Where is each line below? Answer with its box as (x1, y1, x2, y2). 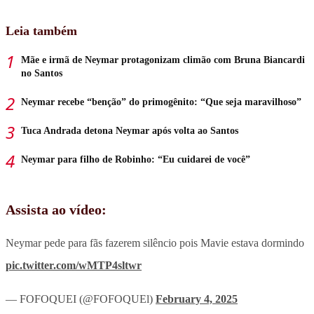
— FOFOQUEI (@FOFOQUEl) (6, 292, 156, 305)
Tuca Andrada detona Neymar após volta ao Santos (21, 125, 238, 136)
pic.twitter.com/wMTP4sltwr (6, 259, 142, 271)
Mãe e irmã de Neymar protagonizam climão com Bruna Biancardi (21, 54, 305, 65)
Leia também (6, 23, 77, 38)
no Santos (21, 67, 62, 78)
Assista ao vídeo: (6, 201, 107, 217)
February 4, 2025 (156, 292, 238, 305)
